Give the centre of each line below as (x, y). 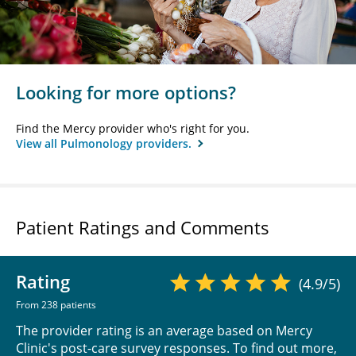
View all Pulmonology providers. (105, 143)
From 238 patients (56, 304)
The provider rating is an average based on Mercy (164, 330)
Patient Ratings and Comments (143, 227)
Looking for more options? (126, 92)
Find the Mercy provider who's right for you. (133, 128)
